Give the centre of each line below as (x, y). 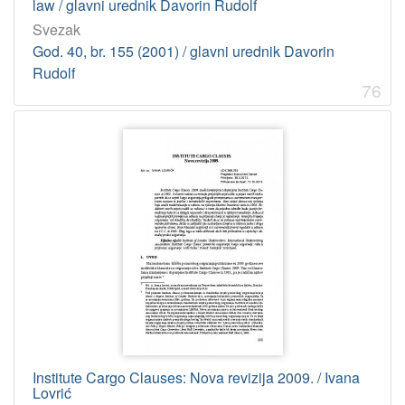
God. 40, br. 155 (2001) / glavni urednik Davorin (184, 51)
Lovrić (52, 392)
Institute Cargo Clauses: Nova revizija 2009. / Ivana (196, 377)
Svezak (57, 29)
